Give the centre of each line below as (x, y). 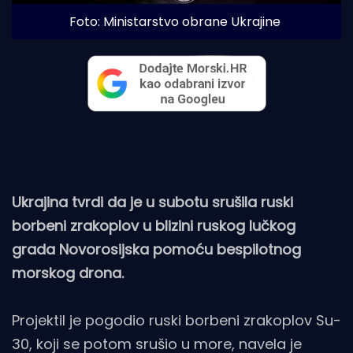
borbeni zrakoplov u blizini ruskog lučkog (154, 225)
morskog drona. (68, 273)
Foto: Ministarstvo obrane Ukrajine (175, 21)
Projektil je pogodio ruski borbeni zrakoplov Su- (176, 320)
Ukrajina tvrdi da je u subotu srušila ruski (152, 202)
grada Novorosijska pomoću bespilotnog (156, 249)
